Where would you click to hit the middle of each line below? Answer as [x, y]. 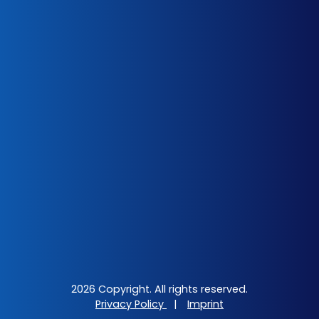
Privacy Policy [131, 304]
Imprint [205, 304]
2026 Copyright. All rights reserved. [159, 289]
